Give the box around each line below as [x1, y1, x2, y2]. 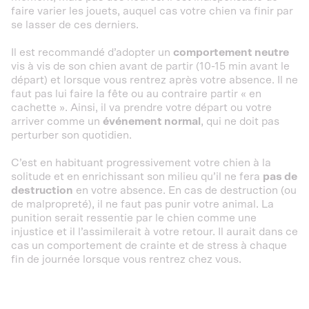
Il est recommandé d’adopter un [11, 46, 173, 58]
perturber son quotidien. [11, 129, 134, 141]
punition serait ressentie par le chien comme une [11, 212, 257, 223]
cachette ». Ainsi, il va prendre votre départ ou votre [11, 101, 272, 113]
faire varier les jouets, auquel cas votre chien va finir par [11, 5, 293, 17]
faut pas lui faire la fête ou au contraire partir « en [11, 88, 261, 99]
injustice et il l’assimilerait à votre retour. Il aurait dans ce [11, 226, 298, 237]
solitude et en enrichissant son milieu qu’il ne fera [11, 170, 263, 182]
